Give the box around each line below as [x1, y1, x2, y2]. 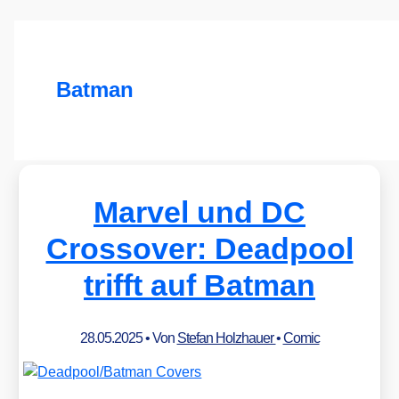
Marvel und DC [94, 194, 305, 229]
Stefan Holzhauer [176, 330, 276, 346]
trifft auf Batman [84, 267, 315, 302]
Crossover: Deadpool [45, 231, 354, 265]
